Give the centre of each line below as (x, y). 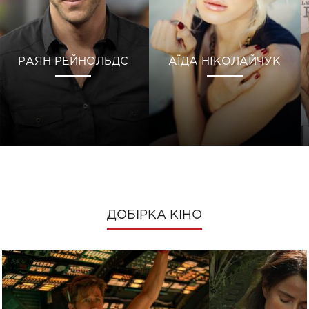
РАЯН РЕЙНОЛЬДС (73, 61)
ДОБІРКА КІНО (154, 216)
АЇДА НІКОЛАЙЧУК (225, 61)
